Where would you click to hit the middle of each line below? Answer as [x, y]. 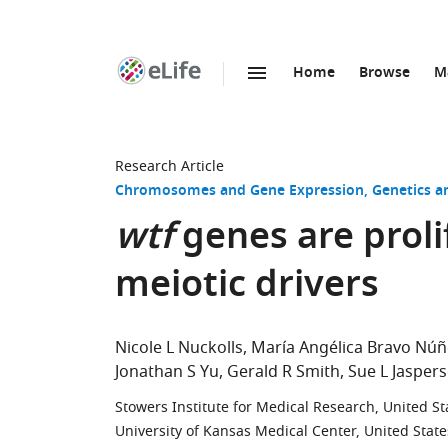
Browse [384, 73]
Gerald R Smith [283, 372]
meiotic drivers [247, 287]
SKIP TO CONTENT [231, 94]
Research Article [169, 166]
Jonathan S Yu [167, 372]
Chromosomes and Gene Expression [239, 191]
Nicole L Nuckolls [179, 348]
